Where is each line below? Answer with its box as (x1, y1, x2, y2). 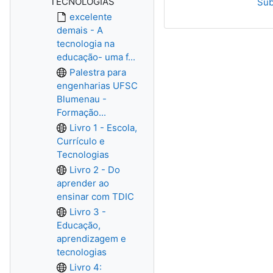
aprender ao (57, 177, 109, 189)
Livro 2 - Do (69, 164, 120, 175)
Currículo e (57, 135, 105, 147)
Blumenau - (57, 93, 107, 105)
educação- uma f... (57, 51, 135, 63)
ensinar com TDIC (57, 191, 134, 202)
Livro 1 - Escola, (69, 122, 137, 133)
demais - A (57, 24, 103, 36)
